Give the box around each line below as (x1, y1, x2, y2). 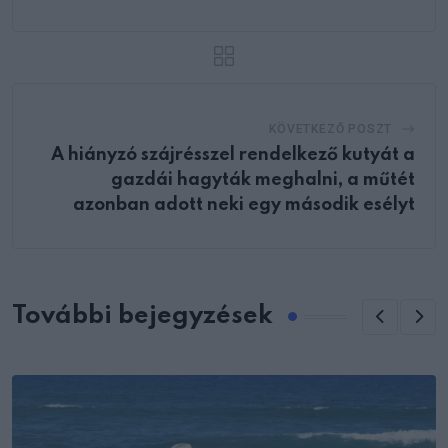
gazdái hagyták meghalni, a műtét (111, 170, 415, 189)
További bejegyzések (12, 304, 273, 330)
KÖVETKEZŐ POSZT (269, 121, 393, 136)
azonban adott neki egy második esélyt (73, 195, 415, 214)
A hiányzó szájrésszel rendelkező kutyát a (51, 145, 415, 164)
